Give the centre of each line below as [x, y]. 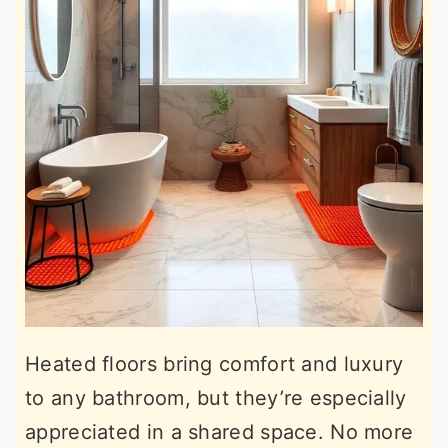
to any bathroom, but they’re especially [216, 397]
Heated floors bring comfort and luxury [214, 363]
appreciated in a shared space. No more [219, 431]
